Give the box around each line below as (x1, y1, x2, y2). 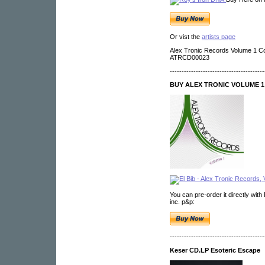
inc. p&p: (170, 198, 195, 205)
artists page (202, 33, 235, 40)
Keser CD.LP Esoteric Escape (170, 247, 260, 254)
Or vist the (170, 33, 202, 40)
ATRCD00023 (170, 54, 209, 61)
